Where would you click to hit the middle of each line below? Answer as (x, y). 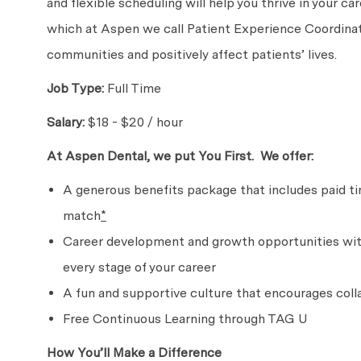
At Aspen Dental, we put (122, 156)
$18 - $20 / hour (134, 122)
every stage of (106, 268)
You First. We (239, 156)
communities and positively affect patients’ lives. (195, 55)
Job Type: (75, 89)
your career (184, 268)
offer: (296, 156)
